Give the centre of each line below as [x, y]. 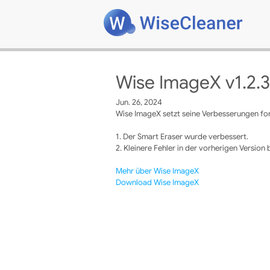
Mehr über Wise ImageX [157, 171]
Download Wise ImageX [157, 182]
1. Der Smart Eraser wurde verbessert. [182, 137]
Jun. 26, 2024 [139, 102]
